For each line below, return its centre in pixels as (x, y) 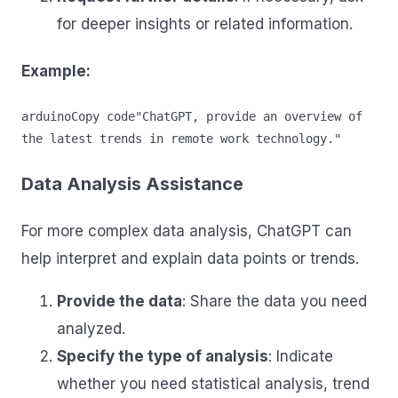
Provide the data (119, 301)
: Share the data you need (275, 301)
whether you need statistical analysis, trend (213, 383)
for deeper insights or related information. (205, 24)
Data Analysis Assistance (132, 183)
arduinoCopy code (78, 116)
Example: (56, 72)
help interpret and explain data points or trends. (190, 258)
